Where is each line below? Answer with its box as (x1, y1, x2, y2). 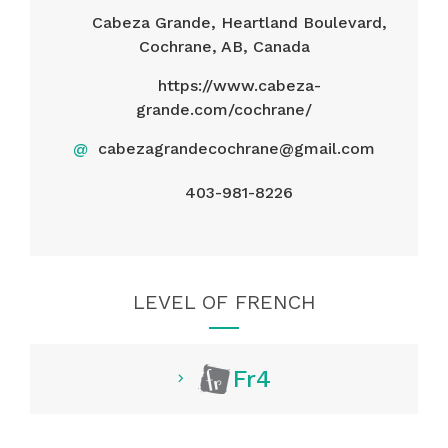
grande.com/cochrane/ (136, 99, 312, 119)
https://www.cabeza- (157, 75, 321, 95)
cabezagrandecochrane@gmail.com (98, 138, 375, 158)
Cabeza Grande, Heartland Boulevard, (91, 12, 387, 32)
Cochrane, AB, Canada (138, 36, 310, 56)
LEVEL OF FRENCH (132, 289, 316, 314)
